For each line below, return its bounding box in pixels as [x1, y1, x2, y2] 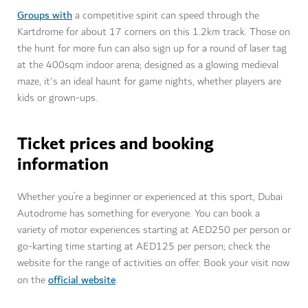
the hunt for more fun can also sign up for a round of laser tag [17, 40, 287, 58]
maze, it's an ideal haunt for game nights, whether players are [17, 73, 281, 91]
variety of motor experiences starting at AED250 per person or [17, 221, 291, 239]
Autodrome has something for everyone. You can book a [17, 205, 260, 223]
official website [48, 271, 115, 289]
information [17, 150, 109, 181]
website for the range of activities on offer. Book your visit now [17, 254, 289, 272]
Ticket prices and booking [17, 129, 214, 160]
